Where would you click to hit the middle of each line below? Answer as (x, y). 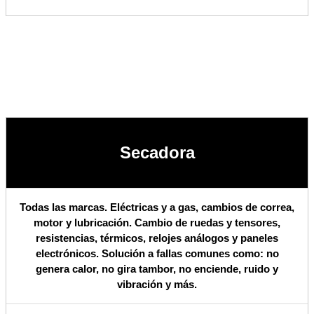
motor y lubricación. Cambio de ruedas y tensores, (157, 223)
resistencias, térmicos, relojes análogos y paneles (157, 238)
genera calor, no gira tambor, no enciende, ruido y (157, 269)
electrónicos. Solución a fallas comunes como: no (157, 254)
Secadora (157, 153)
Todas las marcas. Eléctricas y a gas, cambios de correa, (157, 207)
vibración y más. (157, 285)
